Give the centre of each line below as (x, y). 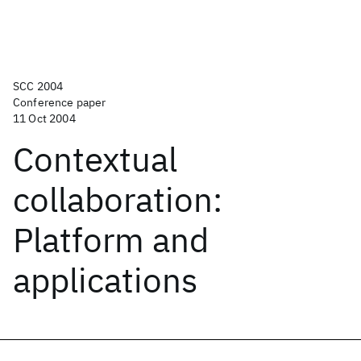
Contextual (95, 159)
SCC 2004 (38, 86)
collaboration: (118, 199)
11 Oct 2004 (44, 118)
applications (105, 280)
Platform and (111, 240)
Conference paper (60, 102)
